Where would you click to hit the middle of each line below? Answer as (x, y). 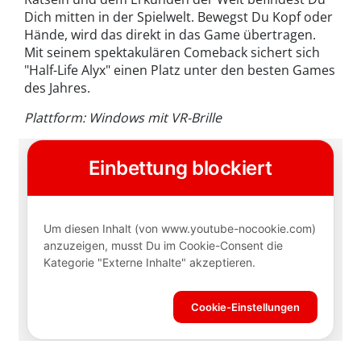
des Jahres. (57, 87)
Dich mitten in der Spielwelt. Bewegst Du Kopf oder (178, 17)
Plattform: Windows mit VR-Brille (123, 117)
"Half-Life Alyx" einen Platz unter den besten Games (180, 70)
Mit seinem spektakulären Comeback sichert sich (172, 52)
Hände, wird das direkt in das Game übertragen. (170, 34)
